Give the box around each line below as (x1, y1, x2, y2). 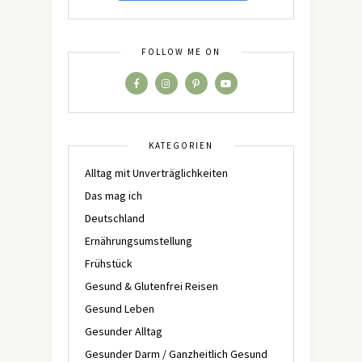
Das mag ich (85, 188, 142, 203)
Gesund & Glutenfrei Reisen (85, 279, 218, 293)
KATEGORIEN (149, 140, 213, 151)
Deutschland (85, 211, 145, 225)
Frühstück (85, 256, 133, 271)
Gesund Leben (85, 301, 154, 316)
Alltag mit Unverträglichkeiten (85, 166, 228, 180)
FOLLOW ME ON (141, 46, 221, 57)
